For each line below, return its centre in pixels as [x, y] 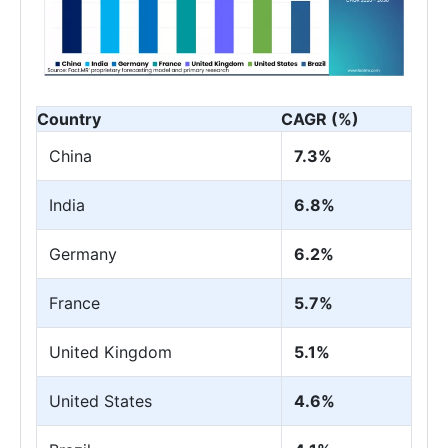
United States [100, 400]
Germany [83, 253]
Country [69, 118]
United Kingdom [110, 351]
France [74, 302]
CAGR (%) [320, 118]
